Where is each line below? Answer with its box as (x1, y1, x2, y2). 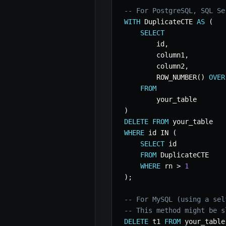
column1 (124, 51, 185, 60)
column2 (124, 62, 185, 71)
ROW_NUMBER (124, 73, 197, 82)
